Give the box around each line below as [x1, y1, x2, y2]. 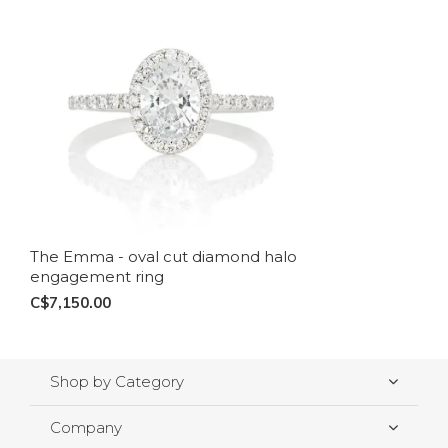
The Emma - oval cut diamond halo [30, 247, 297, 267]
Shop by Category [50, 372, 184, 392]
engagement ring [30, 267, 164, 287]
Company [50, 418, 122, 438]
